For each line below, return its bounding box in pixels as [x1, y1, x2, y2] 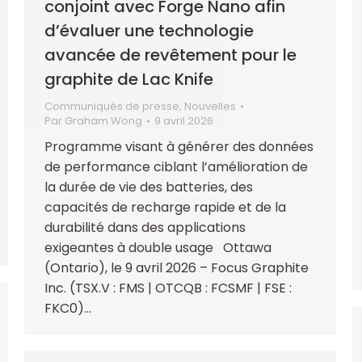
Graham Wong [65, 112, 142, 128]
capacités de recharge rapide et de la [44, 197, 286, 217]
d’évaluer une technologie [44, 19, 254, 42]
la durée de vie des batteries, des [44, 177, 253, 196]
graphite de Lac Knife [44, 67, 213, 90]
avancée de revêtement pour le [44, 43, 297, 66]
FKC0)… [44, 298, 91, 318]
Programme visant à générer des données [44, 137, 314, 156]
